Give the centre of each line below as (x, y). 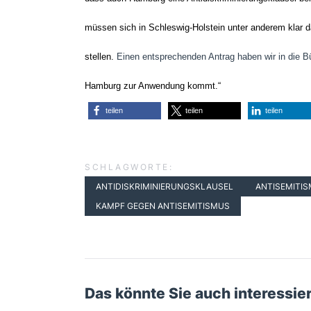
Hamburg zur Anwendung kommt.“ (153, 85)
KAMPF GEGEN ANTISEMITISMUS (163, 206)
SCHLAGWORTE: (129, 167)
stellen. (101, 56)
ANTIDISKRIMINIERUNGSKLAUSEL (165, 186)
